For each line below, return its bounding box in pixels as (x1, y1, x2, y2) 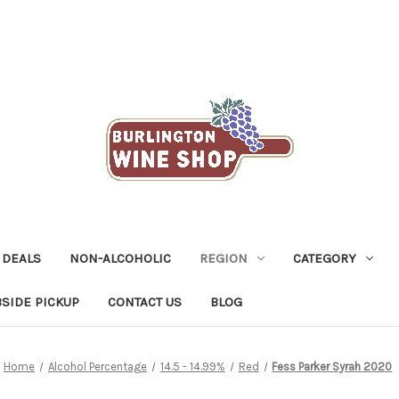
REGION (199, 249, 248, 266)
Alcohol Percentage (47, 359, 147, 373)
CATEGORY (292, 249, 356, 266)
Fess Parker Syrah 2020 (272, 359, 393, 373)
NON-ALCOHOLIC (69, 249, 171, 266)
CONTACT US (107, 293, 182, 310)
